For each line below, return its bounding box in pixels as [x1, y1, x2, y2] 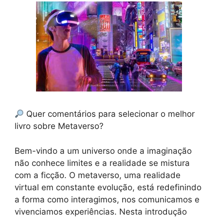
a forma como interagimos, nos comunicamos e [15, 194, 200, 204]
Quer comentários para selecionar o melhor [24, 109, 195, 119]
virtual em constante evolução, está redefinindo [15, 182, 201, 192]
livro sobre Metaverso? [15, 121, 104, 131]
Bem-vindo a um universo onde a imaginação [15, 145, 192, 156]
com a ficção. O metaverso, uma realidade [15, 170, 181, 180]
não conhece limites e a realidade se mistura [15, 158, 190, 168]
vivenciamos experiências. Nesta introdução [15, 206, 187, 217]
